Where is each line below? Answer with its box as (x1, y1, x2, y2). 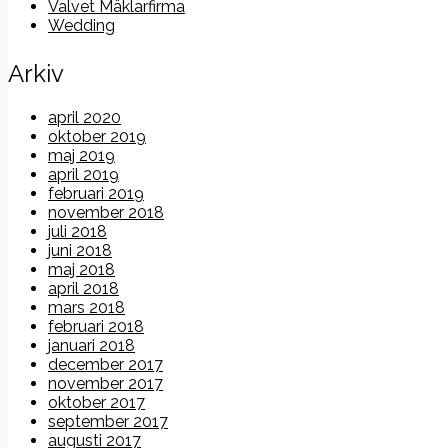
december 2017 (48, 355, 163, 375)
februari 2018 (48, 317, 144, 337)
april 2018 (48, 279, 119, 299)
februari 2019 (48, 184, 144, 204)
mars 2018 (48, 298, 125, 318)
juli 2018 (48, 222, 107, 242)
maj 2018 (48, 260, 115, 280)
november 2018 (48, 203, 164, 223)
